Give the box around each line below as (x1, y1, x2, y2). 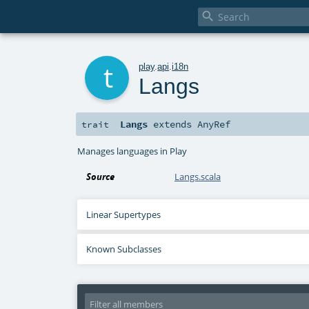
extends (148, 118, 198, 131)
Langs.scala (175, 170, 221, 183)
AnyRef (197, 118, 231, 131)
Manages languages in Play (77, 144, 188, 157)
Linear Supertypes (86, 208, 161, 221)
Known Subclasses (86, 243, 162, 256)
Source (86, 170, 115, 183)
